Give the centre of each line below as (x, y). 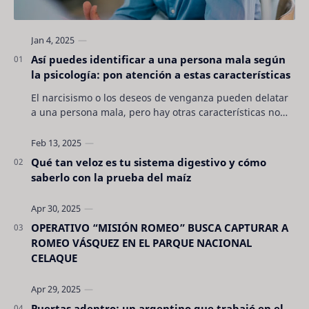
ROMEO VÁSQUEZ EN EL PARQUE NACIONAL (141, 242)
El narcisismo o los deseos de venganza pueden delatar (160, 97)
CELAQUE (54, 258)
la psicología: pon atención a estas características (161, 74)
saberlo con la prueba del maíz (111, 177)
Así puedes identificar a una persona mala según (158, 59)
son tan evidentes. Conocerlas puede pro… (130, 126)
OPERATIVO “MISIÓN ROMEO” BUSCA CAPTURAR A (160, 227)
